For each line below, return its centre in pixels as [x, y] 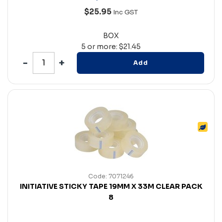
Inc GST [125, 12]
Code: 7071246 [111, 176]
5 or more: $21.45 [111, 46]
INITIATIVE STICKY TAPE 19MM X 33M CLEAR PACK [111, 186]
